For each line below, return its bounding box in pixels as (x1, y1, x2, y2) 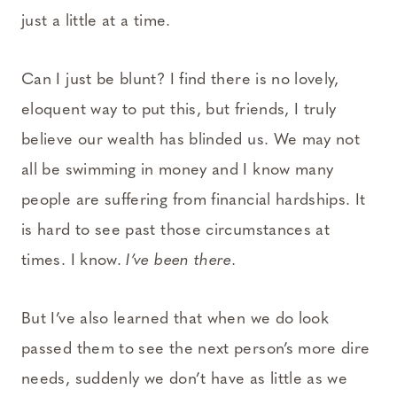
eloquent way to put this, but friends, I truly (21, 101, 337, 119)
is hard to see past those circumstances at (21, 222, 331, 239)
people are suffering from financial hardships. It (21, 191, 366, 209)
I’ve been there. (126, 252, 237, 269)
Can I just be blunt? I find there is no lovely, (21, 71, 339, 89)
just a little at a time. (21, 12, 171, 30)
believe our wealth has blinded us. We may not (21, 131, 361, 149)
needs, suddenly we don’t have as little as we (21, 370, 348, 388)
